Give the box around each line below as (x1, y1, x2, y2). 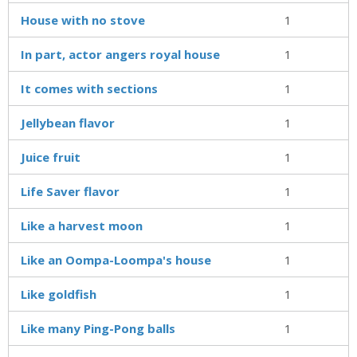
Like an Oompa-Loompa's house (21, 251, 211, 268)
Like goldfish (21, 285, 96, 302)
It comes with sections (21, 80, 158, 96)
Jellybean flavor (21, 114, 115, 131)
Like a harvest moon (21, 217, 143, 233)
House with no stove (21, 11, 145, 28)
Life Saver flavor (21, 182, 120, 199)
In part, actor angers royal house (21, 45, 220, 62)
